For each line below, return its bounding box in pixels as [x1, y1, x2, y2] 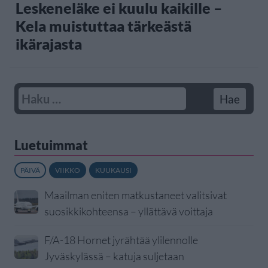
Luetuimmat [14, 137, 88, 154]
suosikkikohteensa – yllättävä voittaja [44, 205, 213, 218]
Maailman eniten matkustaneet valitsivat [44, 188, 227, 202]
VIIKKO [55, 166, 80, 175]
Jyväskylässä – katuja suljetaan [44, 249, 184, 263]
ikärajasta [16, 35, 82, 53]
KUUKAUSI [95, 166, 132, 175]
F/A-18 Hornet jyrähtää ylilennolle [44, 233, 198, 247]
